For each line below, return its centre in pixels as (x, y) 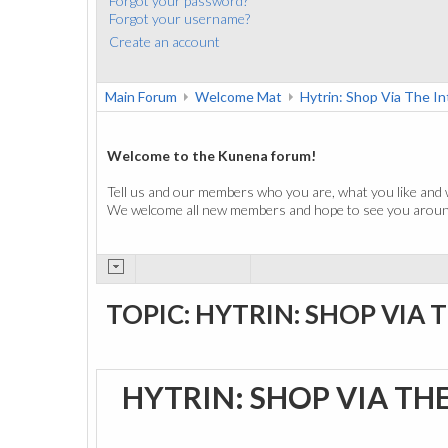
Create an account (164, 41)
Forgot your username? (179, 18)
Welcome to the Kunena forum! (211, 155)
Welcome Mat (238, 96)
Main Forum (141, 96)
